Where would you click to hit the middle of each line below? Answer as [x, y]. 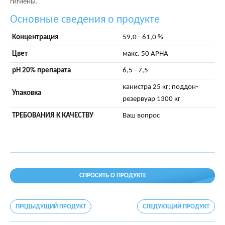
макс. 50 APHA [145, 54]
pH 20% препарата [41, 71]
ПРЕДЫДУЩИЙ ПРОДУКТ [51, 207]
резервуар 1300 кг [151, 99]
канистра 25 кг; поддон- [160, 87]
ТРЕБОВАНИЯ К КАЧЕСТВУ [53, 116]
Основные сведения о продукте [89, 20]
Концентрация [35, 37]
